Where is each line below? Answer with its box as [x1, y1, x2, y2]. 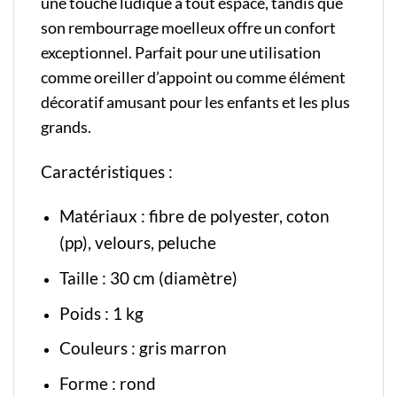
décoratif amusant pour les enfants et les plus [41, 92, 350, 112]
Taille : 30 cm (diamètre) [58, 268, 237, 289]
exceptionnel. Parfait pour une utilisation [41, 43, 321, 62]
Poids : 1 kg [58, 302, 144, 323]
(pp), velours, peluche [58, 232, 216, 253]
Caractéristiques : [41, 160, 176, 182]
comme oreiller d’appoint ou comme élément [41, 67, 346, 87]
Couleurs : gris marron [58, 338, 227, 359]
